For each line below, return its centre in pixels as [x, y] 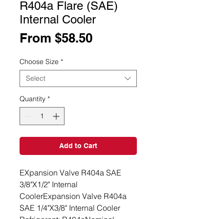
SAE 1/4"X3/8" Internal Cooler [70, 208]
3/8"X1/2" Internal [49, 184]
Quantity [33, 99]
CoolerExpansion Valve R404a [73, 196]
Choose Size [39, 62]
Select [36, 78]
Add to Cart [78, 146]
